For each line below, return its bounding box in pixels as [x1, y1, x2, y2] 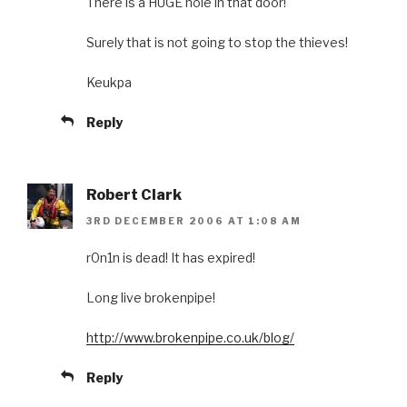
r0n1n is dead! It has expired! [86, 249, 255, 265]
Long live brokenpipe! [86, 289, 215, 305]
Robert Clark [86, 186, 182, 204]
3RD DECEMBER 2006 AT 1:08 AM [86, 214, 302, 226]
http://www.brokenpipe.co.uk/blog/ [86, 329, 294, 345]
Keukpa [86, 74, 132, 91]
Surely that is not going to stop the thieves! [86, 35, 348, 51]
